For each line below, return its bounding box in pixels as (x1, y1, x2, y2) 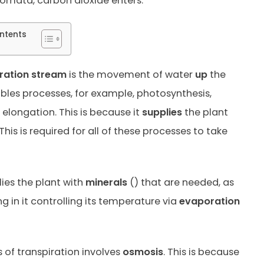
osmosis (122, 245, 163, 259)
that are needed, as (138, 175, 234, 189)
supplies (141, 105, 182, 120)
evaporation (179, 194, 240, 208)
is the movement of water (66, 68, 195, 82)
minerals (85, 175, 127, 189)
